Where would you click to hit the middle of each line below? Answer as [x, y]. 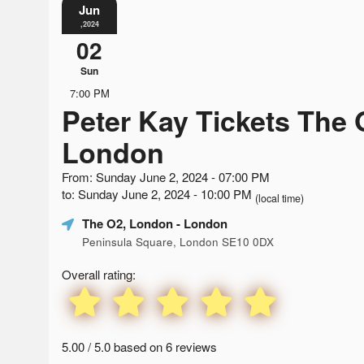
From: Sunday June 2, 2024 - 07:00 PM [166, 176]
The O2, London [128, 223]
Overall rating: [99, 274]
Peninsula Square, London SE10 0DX [178, 241]
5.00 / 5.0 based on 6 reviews [139, 346]
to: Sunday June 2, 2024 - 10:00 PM [158, 193]
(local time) [279, 198]
